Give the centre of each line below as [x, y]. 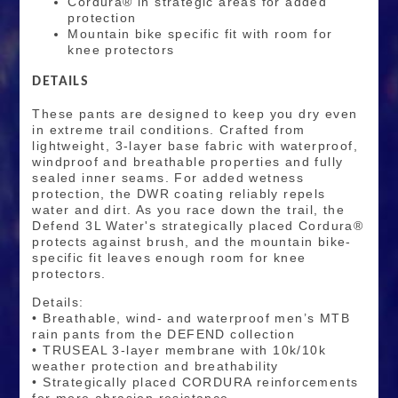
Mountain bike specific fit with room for [200, 34]
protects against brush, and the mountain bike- [192, 242]
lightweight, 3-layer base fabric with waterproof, [195, 146]
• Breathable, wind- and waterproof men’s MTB [191, 318]
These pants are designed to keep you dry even [195, 114]
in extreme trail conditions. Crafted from [169, 130]
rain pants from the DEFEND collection [164, 334]
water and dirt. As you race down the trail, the [189, 210]
